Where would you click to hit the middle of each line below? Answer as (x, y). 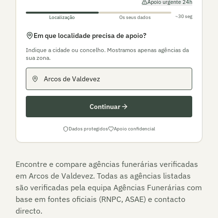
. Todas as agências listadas (142, 176)
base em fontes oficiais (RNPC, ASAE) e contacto (100, 199)
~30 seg (184, 16)
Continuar (105, 107)
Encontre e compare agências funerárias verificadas (107, 164)
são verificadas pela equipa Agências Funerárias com (109, 187)
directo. (29, 211)
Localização (62, 17)
